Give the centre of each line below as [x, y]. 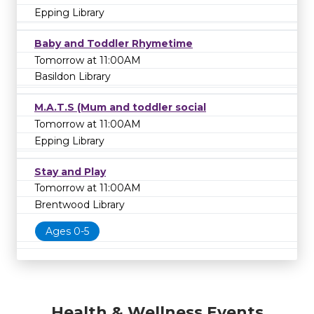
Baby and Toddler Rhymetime [114, 43]
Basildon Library [73, 77]
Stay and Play [70, 171]
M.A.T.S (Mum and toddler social [120, 108]
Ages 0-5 [67, 231]
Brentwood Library [80, 204]
